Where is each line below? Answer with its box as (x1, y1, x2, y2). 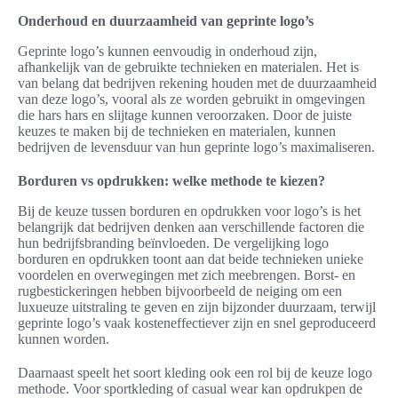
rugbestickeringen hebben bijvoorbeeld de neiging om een (18, 283, 342, 299)
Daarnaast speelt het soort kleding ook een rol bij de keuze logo (18, 365, 372, 381)
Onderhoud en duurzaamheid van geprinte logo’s (18, 13, 314, 29)
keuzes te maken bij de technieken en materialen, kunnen (18, 123, 336, 139)
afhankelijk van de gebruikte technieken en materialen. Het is (18, 60, 359, 76)
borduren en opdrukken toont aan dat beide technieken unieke (18, 251, 363, 267)
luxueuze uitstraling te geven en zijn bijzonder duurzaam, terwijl (18, 299, 376, 315)
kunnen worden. (18, 331, 109, 347)
